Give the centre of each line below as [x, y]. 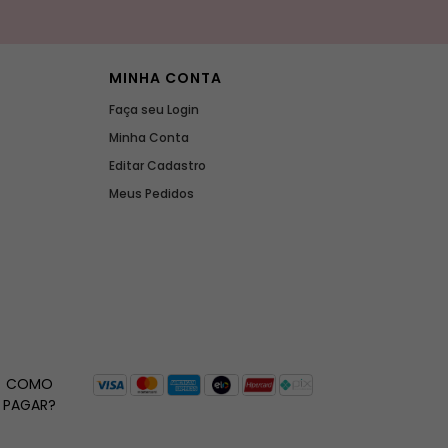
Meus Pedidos [151, 194]
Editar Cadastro [157, 166]
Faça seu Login [153, 110]
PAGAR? [29, 405]
